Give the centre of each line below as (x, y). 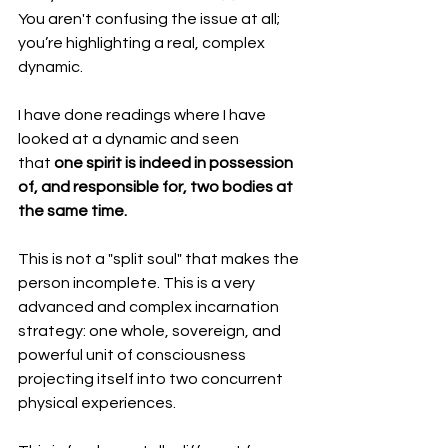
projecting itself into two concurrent (152, 378)
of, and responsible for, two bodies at (157, 186)
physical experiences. (97, 402)
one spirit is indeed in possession (175, 162)
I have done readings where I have (143, 114)
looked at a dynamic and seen (130, 138)
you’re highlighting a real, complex (143, 42)
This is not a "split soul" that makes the (160, 258)
